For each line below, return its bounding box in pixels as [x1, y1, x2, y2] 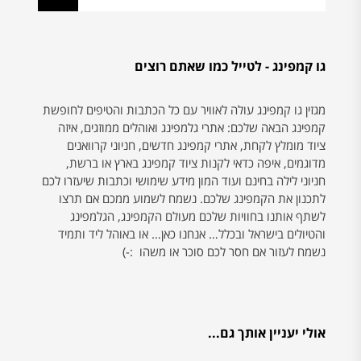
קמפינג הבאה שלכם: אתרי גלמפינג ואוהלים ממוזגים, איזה [57, 118, 326, 135]
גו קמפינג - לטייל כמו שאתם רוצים [134, 56, 326, 75]
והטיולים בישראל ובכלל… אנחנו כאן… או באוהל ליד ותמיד [57, 225, 326, 242]
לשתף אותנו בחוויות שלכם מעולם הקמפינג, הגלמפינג [69, 207, 326, 224]
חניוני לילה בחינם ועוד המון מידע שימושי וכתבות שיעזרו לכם [41, 172, 326, 189]
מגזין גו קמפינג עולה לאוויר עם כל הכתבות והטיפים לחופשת [42, 101, 326, 118]
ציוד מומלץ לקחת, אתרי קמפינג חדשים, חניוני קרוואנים [66, 136, 326, 153]
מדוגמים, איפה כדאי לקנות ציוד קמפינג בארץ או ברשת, [65, 154, 326, 171]
